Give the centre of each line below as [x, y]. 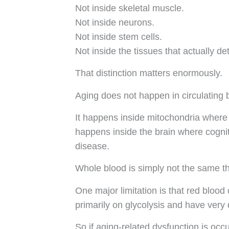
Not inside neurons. [115, 23]
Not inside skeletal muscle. [130, 8]
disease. [92, 146]
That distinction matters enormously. [149, 73]
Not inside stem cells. [119, 37]
